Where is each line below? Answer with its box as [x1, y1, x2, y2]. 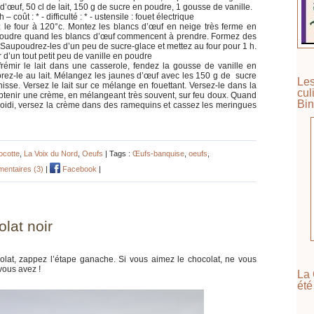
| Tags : [103, 149, 132, 158]
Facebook [60, 164, 97, 173]
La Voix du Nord [24, 149, 78, 158]
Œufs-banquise [132, 149, 184, 158]
